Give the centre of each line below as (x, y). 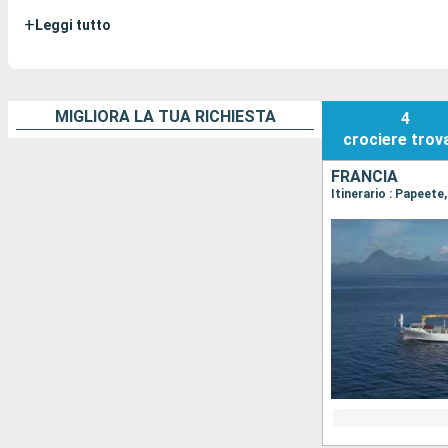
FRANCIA (364, 176)
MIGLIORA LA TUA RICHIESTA (165, 116)
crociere (374, 139)
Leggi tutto (73, 25)
